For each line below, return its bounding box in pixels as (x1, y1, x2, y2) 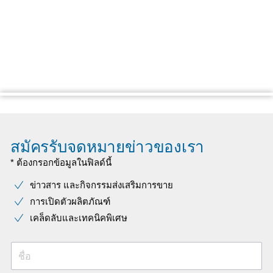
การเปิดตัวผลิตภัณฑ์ (30, 196, 110, 207)
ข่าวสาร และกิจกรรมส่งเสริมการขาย (30, 180, 173, 190)
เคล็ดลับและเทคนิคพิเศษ (30, 213, 127, 223)
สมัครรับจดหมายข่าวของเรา (10, 138, 204, 156)
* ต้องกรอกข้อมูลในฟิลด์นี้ (10, 157, 112, 168)
